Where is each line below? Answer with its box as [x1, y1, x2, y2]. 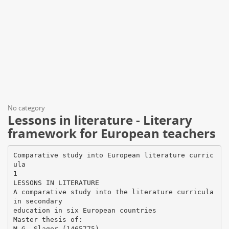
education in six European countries [13, 206, 156, 214]
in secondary [13, 197, 62, 205]
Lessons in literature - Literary [8, 111, 192, 128]
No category [8, 103, 45, 112]
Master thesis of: [13, 215, 83, 223]
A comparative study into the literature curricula [13, 188, 214, 196]
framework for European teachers [8, 125, 216, 142]
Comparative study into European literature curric [13, 151, 214, 159]
